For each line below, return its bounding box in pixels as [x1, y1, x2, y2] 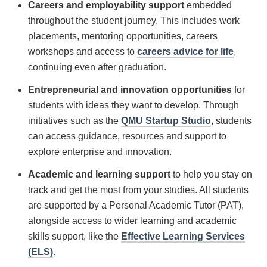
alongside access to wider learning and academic [28, 216, 237, 226]
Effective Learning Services [121, 231, 245, 241]
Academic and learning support [28, 169, 170, 179]
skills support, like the [28, 231, 121, 241]
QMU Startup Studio [121, 116, 211, 126]
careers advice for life [137, 46, 234, 57]
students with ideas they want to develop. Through [28, 100, 239, 110]
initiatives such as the [28, 116, 121, 126]
